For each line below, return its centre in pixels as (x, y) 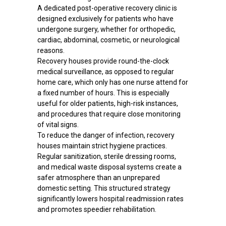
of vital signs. (58, 125)
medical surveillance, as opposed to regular (105, 72)
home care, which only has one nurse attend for (112, 82)
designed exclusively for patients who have (105, 19)
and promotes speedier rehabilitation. (97, 210)
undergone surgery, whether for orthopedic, (106, 30)
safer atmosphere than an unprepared (98, 178)
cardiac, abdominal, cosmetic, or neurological (108, 40)
